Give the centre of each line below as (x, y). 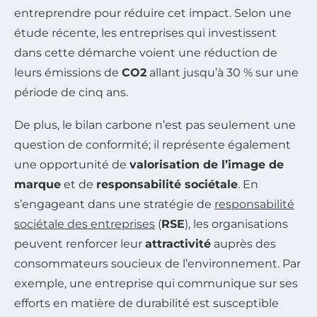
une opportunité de (72, 165)
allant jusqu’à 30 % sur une (223, 73)
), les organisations (236, 224)
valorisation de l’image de (207, 165)
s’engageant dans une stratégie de (114, 204)
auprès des (243, 244)
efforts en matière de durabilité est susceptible (146, 304)
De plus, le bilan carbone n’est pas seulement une (155, 125)
